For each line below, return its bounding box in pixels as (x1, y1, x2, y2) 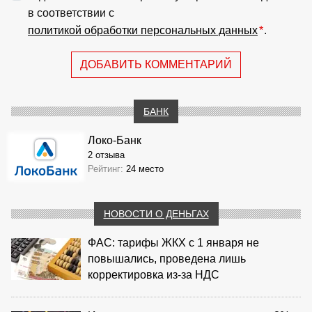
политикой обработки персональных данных (28, 24, 258, 36)
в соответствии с (28, 6, 114, 19)
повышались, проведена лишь (88, 252, 246, 265)
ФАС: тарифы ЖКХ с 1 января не (88, 236, 259, 249)
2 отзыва (88, 149, 125, 160)
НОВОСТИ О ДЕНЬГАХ (103, 208, 209, 219)
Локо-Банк (88, 134, 141, 146)
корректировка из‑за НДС (88, 268, 219, 281)
